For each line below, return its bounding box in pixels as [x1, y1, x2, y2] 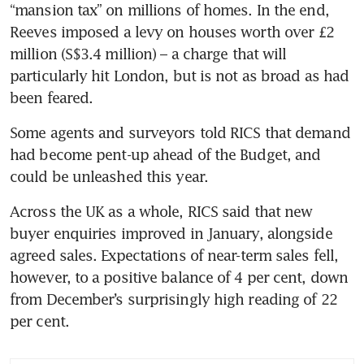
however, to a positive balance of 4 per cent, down [10, 267, 349, 286]
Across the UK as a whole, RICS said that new [10, 201, 313, 220]
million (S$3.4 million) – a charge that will [10, 44, 287, 63]
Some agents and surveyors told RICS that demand [10, 123, 350, 141]
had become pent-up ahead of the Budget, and [10, 145, 321, 163]
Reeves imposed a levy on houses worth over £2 [10, 22, 335, 41]
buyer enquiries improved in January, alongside [10, 223, 332, 242]
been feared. [10, 88, 102, 106]
